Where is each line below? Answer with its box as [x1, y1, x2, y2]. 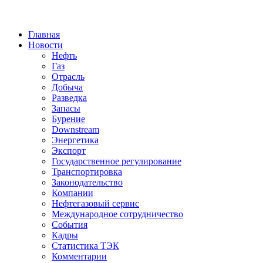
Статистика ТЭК [52, 241, 119, 251]
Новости [28, 40, 63, 50]
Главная [28, 29, 60, 39]
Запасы [52, 103, 80, 113]
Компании [52, 188, 93, 198]
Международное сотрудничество [52, 209, 183, 219]
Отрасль [52, 72, 85, 82]
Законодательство [52, 177, 123, 187]
